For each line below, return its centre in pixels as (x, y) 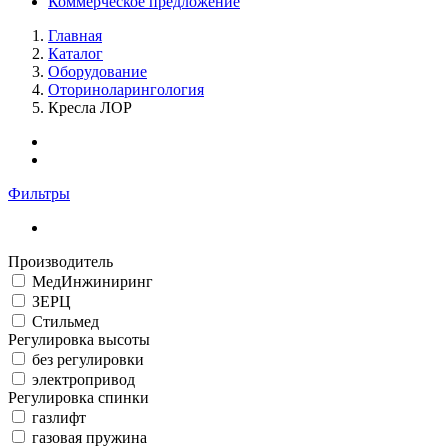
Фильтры (39, 193)
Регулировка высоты (79, 339)
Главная (75, 35)
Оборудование (97, 71)
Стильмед (65, 321)
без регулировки (88, 359)
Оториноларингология (126, 89)
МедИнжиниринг (92, 281)
